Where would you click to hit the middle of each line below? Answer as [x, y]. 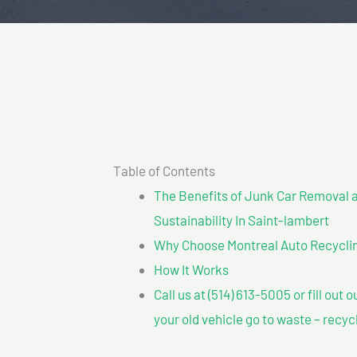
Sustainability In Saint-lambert [241, 220]
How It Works [191, 269]
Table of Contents [164, 170]
